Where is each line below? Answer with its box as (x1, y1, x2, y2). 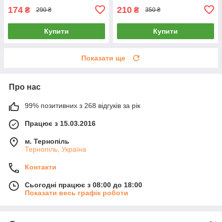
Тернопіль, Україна (25, 145, 86, 153)
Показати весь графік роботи (25, 188, 128, 197)
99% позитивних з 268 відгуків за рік (25, 101, 140, 110)
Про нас (9, 82, 41, 91)
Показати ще (81, 54, 125, 62)
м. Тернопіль (25, 137, 69, 145)
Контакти (25, 163, 56, 171)
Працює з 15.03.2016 (25, 119, 96, 127)
